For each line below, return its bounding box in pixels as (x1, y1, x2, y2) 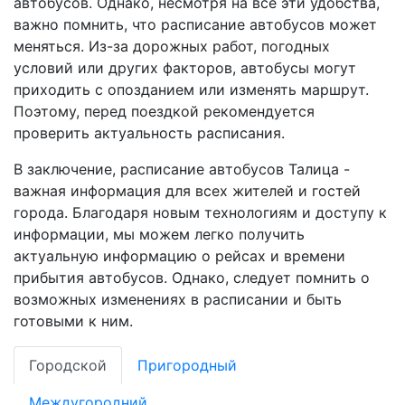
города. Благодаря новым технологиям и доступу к (14, 203, 387, 221)
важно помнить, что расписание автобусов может (14, 15, 377, 33)
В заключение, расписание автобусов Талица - (14, 160, 350, 178)
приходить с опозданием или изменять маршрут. (14, 80, 369, 99)
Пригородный (137, 356, 237, 374)
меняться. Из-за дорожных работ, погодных (14, 37, 330, 55)
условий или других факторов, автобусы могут (14, 59, 356, 77)
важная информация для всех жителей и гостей (14, 182, 361, 200)
